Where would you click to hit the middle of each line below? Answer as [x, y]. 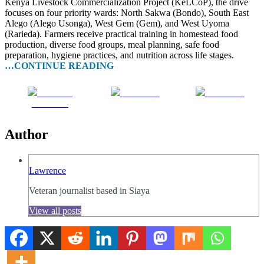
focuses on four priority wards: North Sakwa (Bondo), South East [127, 13]
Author [27, 135]
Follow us [226, 93]
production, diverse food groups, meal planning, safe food [112, 45]
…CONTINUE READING [59, 66]
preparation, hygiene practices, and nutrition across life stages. [119, 55]
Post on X [141, 93]
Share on [56, 93]
